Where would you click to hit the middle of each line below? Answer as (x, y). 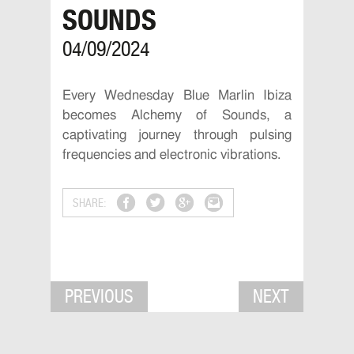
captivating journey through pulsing (177, 135)
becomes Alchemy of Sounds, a (177, 115)
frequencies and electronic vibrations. (171, 154)
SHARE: (90, 203)
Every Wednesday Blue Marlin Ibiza (177, 95)
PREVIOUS (99, 296)
